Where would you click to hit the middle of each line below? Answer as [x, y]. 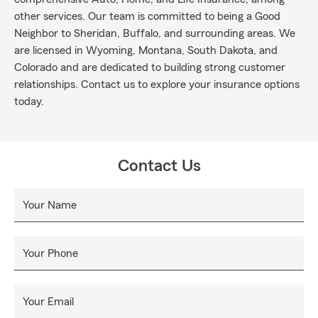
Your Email [48, 302]
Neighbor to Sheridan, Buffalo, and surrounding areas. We [155, 33]
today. [29, 102]
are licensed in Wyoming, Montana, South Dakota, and [146, 50]
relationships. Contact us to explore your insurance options [157, 84]
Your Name [50, 205]
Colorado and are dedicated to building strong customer [150, 67]
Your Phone [50, 253]
